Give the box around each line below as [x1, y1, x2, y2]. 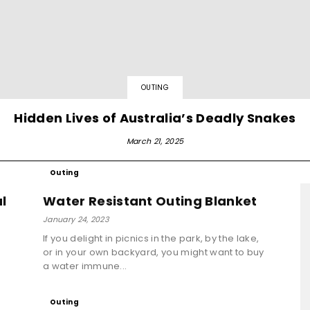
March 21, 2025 [126, 135, 184, 147]
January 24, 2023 [43, 213, 109, 225]
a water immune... [43, 259, 127, 273]
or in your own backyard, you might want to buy [43, 245, 264, 259]
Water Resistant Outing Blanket [43, 192, 257, 210]
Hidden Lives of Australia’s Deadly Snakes [14, 109, 296, 127]
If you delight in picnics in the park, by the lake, [43, 231, 259, 245]
